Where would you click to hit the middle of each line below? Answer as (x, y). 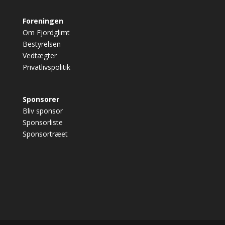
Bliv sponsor (42, 111)
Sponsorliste (42, 123)
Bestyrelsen (41, 44)
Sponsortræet (45, 134)
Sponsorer (41, 99)
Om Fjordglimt (46, 33)
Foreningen (43, 21)
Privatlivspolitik (46, 67)
